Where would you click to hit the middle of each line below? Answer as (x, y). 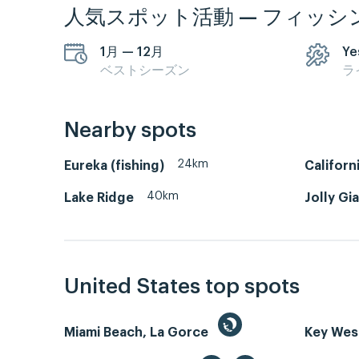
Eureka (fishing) (114, 165)
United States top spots (182, 286)
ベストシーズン (145, 71)
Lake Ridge (99, 198)
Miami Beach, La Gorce (138, 332)
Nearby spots (130, 130)
